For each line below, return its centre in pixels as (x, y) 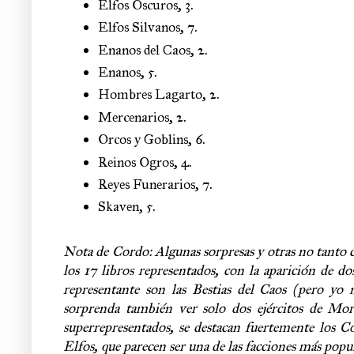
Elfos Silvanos (139, 27)
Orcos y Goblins (143, 139)
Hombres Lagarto (150, 94)
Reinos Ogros (136, 162)
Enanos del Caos (144, 49)
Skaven (119, 207)
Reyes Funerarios (147, 185)
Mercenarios (134, 117)
